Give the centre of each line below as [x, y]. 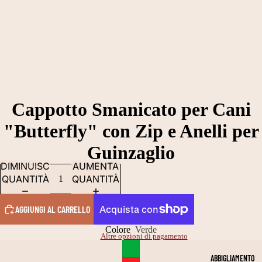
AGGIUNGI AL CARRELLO [53, 209]
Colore [118, 230]
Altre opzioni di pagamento [144, 236]
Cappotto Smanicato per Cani [131, 109]
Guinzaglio [131, 153]
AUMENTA [96, 166]
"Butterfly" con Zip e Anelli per [131, 131]
